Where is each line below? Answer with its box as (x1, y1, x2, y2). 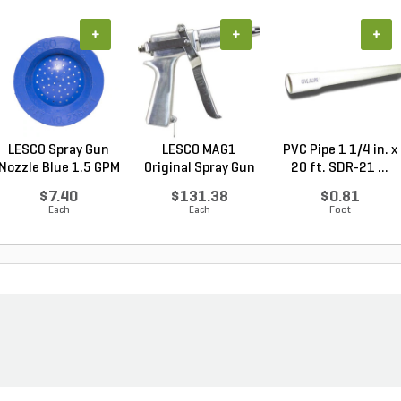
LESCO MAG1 (162, 143, 236, 158)
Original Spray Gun (143, 161, 255, 175)
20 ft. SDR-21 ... (291, 161, 388, 175)
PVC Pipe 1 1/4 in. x (282, 143, 397, 158)
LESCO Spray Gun (8, 143, 109, 158)
